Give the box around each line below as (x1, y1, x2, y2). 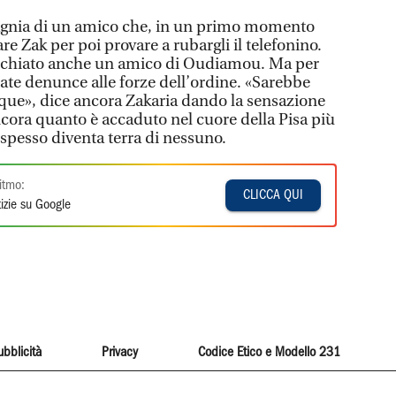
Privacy (101, 346, 138, 359)
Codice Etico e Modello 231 (198, 346, 341, 359)
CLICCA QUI (243, 188, 304, 202)
